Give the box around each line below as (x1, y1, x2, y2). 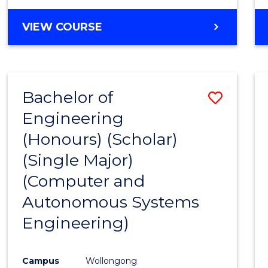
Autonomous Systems (22, 192, 200, 212)
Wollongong (86, 255, 138, 266)
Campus (22, 255, 60, 266)
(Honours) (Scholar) (22, 129, 178, 150)
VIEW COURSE (22, 20, 103, 34)
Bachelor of (22, 87, 114, 108)
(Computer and (22, 171, 145, 191)
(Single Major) (22, 150, 134, 170)
